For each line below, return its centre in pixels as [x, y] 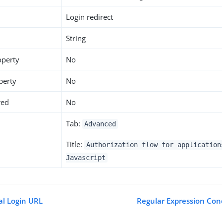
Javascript [86, 158]
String [76, 38]
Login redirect [90, 17]
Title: [75, 144]
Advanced [100, 124]
